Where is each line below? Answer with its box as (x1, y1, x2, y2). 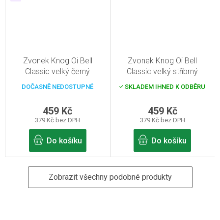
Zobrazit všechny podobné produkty (48, 172, 172, 182)
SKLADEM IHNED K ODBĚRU (123, 82, 206, 90)
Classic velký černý (25, 66, 90, 76)
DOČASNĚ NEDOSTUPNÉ (22, 82, 94, 90)
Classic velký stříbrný (127, 66, 198, 76)
